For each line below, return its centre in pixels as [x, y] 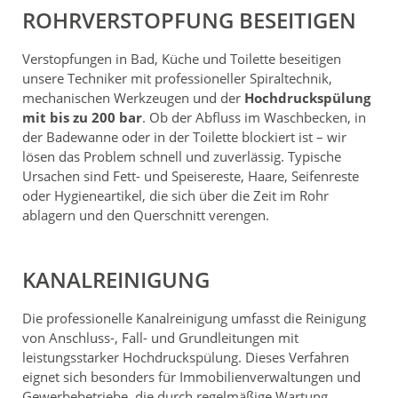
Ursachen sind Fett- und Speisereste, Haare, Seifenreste [191, 175]
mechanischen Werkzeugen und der [133, 97]
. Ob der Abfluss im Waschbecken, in [254, 117]
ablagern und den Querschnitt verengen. [146, 215]
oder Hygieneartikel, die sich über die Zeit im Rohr [175, 195]
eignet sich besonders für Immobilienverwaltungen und [191, 376]
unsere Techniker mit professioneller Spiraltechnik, [177, 78]
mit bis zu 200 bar [82, 117]
